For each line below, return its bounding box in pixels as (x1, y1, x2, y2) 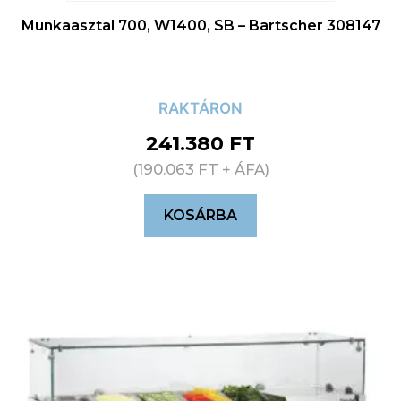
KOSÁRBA (164, 207, 237, 225)
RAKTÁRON (158, 99, 243, 118)
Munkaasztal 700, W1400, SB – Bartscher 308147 (21, 17, 380, 35)
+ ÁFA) (218, 160, 269, 179)
